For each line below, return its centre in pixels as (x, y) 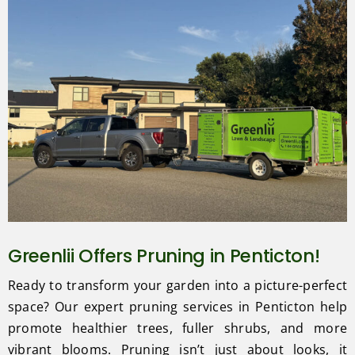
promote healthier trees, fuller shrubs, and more (177, 328)
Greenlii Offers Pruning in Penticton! (164, 256)
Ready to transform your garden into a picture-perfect (177, 286)
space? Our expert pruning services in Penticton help (177, 307)
